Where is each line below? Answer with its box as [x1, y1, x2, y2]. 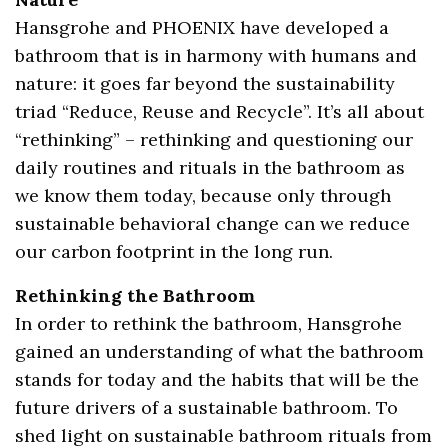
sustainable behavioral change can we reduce [15, 211, 411, 235]
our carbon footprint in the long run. [15, 239, 334, 263]
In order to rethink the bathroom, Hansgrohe [15, 311, 403, 335]
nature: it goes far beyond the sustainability [15, 71, 396, 95]
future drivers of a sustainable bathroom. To [15, 395, 399, 419]
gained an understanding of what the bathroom [15, 339, 425, 363]
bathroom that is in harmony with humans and [15, 43, 418, 67]
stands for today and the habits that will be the [15, 367, 420, 391]
